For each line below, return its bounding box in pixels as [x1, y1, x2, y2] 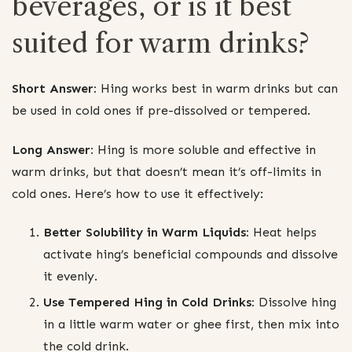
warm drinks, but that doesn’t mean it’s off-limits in [12, 163, 321, 179]
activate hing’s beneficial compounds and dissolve [43, 246, 338, 262]
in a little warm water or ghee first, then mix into [43, 316, 339, 332]
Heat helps [249, 224, 317, 240]
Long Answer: [12, 141, 93, 157]
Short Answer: [12, 81, 97, 97]
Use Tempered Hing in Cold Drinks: [43, 294, 255, 310]
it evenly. [43, 268, 97, 284]
